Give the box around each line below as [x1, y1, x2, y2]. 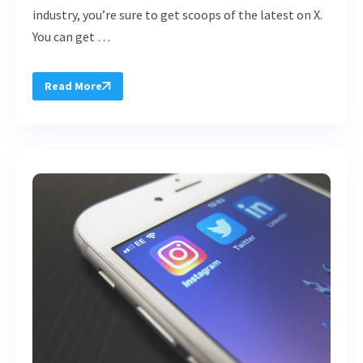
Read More [45, 78, 102, 93]
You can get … [32, 28, 110, 45]
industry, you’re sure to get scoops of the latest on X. [32, 6, 322, 23]
